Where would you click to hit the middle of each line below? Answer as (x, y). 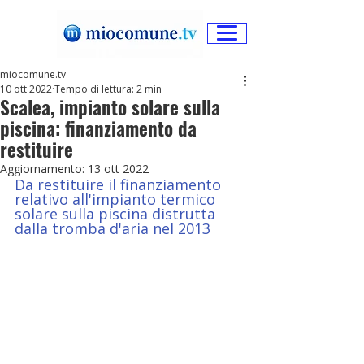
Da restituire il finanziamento (120, 184)
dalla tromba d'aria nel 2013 (113, 228)
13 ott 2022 (118, 169)
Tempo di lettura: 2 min (108, 89)
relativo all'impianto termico (117, 199)
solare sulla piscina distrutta (117, 214)
